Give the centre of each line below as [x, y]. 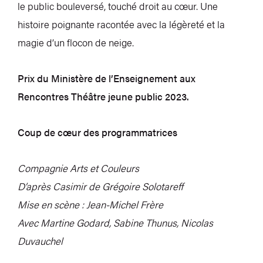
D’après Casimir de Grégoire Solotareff [100, 186]
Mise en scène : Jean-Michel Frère [90, 205]
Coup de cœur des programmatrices [97, 132]
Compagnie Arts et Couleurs [78, 168]
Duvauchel [40, 241]
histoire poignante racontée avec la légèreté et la [121, 24]
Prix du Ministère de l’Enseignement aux [107, 78]
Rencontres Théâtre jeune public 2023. [103, 97]
